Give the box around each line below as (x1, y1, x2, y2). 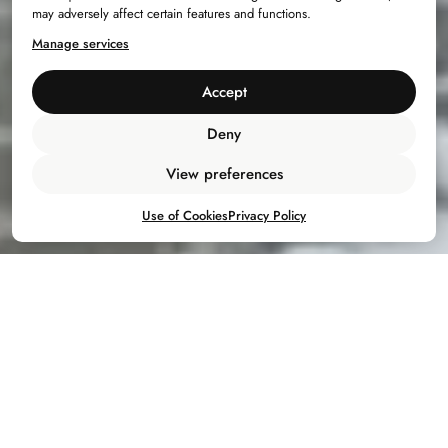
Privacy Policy (228, 206, 306, 225)
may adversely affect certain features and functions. (32, 4, 311, 23)
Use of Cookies (142, 206, 228, 225)
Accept (201, 81, 247, 103)
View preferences (165, 163, 283, 185)
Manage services (32, 34, 129, 53)
